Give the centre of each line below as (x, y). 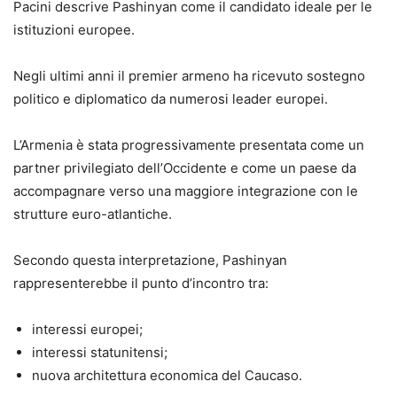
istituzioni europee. (74, 29)
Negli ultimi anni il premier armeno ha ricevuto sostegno (189, 75)
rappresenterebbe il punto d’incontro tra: (141, 283)
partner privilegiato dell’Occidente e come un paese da (185, 167)
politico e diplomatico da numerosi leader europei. (171, 98)
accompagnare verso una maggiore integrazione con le (186, 191)
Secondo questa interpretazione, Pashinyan (150, 260)
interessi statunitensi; (100, 352)
